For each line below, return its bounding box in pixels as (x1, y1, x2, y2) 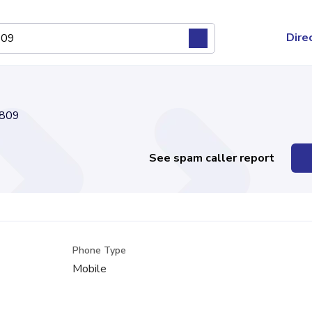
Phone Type (72, 244, 127, 257)
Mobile (72, 261, 107, 276)
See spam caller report (149, 150, 275, 166)
